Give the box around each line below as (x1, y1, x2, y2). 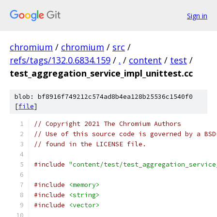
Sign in (187, 11, 207, 20)
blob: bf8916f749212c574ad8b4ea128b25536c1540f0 (15, 93, 193, 101)
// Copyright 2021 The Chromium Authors (34, 120, 181, 128)
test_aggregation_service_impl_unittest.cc (10, 67, 193, 79)
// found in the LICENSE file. (34, 140, 146, 148)
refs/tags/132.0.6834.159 (10, 54, 110, 66)
